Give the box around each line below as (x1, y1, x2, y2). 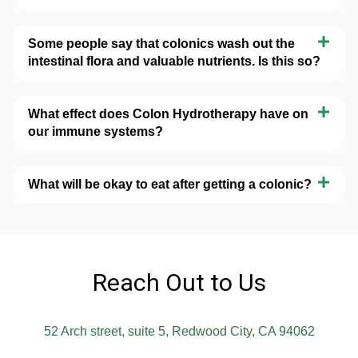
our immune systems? (28, 124, 163, 138)
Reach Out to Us (92, 268, 266, 296)
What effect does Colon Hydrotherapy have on (28, 106, 308, 121)
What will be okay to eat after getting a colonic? (28, 177, 312, 191)
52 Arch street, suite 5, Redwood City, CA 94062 (43, 324, 315, 338)
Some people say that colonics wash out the (28, 36, 295, 50)
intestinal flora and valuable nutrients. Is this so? (28, 54, 320, 68)
